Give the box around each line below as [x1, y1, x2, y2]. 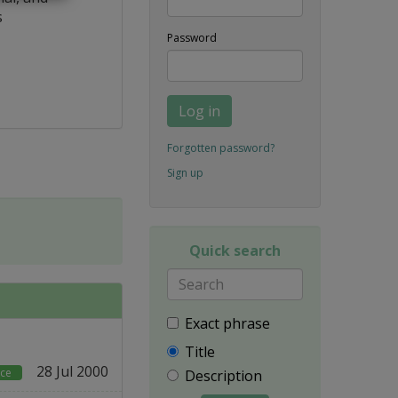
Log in [178, 100, 220, 121]
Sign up [166, 164, 203, 180]
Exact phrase [184, 313, 270, 333]
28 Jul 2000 [36, 361, 108, 381]
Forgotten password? [166, 139, 275, 155]
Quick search [188, 240, 281, 260]
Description [184, 365, 262, 386]
